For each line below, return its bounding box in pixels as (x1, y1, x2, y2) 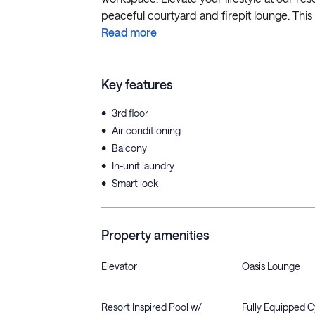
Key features (101, 77, 173, 92)
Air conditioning (112, 124, 181, 136)
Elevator (101, 260, 137, 272)
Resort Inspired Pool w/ (101, 301, 202, 313)
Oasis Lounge (242, 260, 300, 272)
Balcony (112, 142, 147, 154)
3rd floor (112, 107, 148, 119)
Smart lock (112, 177, 158, 189)
